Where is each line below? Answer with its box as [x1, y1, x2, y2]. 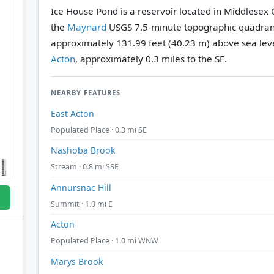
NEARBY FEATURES [51, 87, 120, 97]
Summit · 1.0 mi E [51, 198, 113, 209]
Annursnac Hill [51, 181, 111, 193]
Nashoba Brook [51, 144, 116, 157]
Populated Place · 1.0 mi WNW [51, 235, 158, 246]
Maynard [67, 20, 106, 33]
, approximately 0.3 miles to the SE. [75, 52, 227, 65]
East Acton [51, 107, 94, 119]
